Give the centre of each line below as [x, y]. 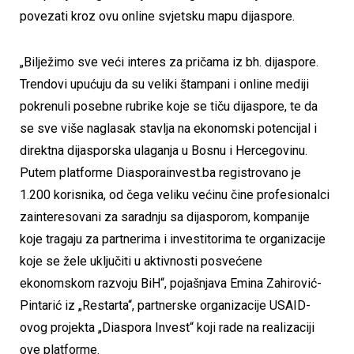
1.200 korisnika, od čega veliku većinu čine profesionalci [175, 194]
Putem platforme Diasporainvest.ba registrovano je [160, 172]
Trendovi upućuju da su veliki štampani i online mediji [164, 84]
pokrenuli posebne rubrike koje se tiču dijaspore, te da [169, 106]
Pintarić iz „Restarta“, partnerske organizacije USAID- [165, 305]
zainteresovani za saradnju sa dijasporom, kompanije [165, 217]
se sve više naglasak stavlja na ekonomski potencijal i [168, 128]
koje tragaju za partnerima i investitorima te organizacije [173, 239]
